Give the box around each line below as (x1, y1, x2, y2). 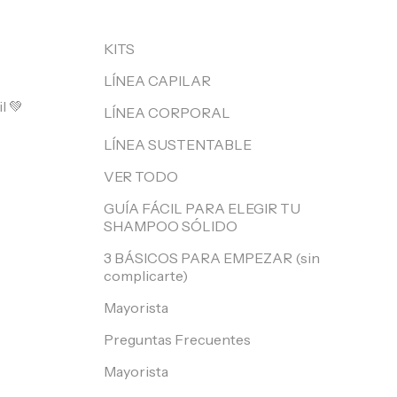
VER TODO (104, 167, 179, 185)
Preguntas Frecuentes (104, 331, 252, 348)
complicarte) (104, 267, 189, 284)
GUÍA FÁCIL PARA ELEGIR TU (104, 199, 301, 217)
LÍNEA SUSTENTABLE (104, 136, 253, 153)
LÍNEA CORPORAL (104, 104, 231, 121)
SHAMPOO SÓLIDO (104, 217, 238, 235)
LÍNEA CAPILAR (104, 72, 212, 90)
